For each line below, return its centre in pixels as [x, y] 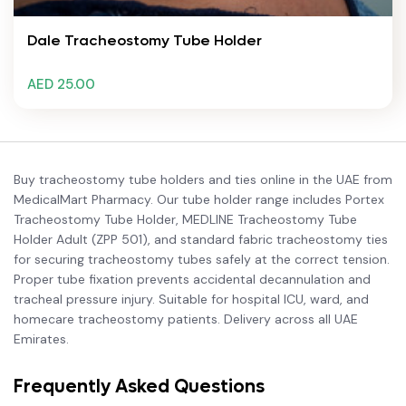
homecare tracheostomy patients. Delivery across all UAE [186, 319]
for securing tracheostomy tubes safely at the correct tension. [202, 259]
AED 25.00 [61, 84]
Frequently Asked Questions [139, 387]
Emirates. [41, 339]
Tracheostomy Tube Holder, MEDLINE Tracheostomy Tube [185, 219]
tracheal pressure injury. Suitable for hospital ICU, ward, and [191, 299]
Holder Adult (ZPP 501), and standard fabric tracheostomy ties [201, 239]
